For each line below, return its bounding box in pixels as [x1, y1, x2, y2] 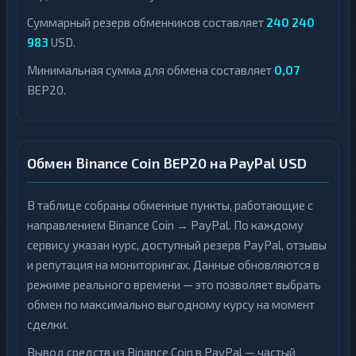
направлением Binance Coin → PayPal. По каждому [27, 218, 304, 232]
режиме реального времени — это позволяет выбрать [27, 277, 321, 292]
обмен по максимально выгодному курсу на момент [27, 297, 315, 311]
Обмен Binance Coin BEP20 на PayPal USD [27, 154, 307, 172]
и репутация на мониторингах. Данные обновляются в [27, 257, 319, 272]
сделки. [27, 317, 68, 331]
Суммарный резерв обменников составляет [27, 15, 266, 29]
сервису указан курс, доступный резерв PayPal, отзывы [27, 238, 327, 252]
